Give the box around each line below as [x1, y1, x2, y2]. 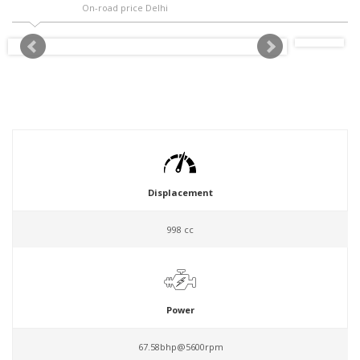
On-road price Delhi [81, 2, 168, 14]
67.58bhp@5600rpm [137, 341, 223, 353]
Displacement [147, 186, 213, 198]
